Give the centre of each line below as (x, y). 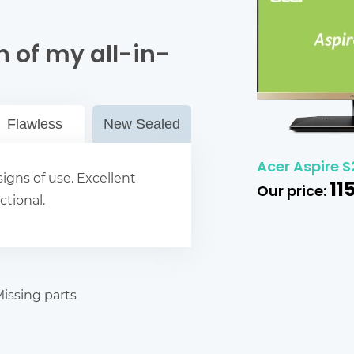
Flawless (35, 124)
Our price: (293, 192)
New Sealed (141, 124)
